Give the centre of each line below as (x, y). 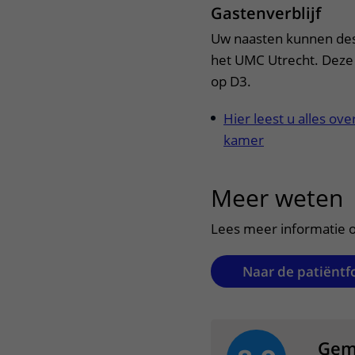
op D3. (231, 81)
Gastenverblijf (268, 13)
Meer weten (277, 198)
